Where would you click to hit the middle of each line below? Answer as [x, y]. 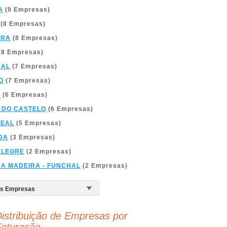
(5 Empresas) [38, 123]
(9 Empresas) [27, 10]
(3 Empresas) [32, 137]
